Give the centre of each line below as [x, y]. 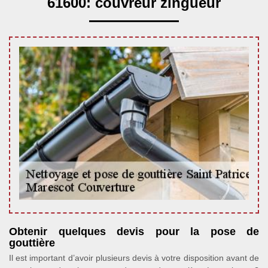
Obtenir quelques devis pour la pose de [134, 232]
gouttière [32, 243]
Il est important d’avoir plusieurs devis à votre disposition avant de [134, 258]
